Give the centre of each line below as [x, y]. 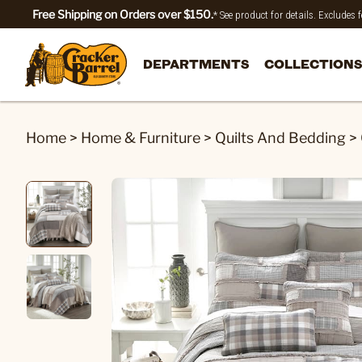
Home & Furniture [141, 138]
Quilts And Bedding [280, 138]
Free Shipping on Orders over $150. [123, 14]
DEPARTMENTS [196, 63]
